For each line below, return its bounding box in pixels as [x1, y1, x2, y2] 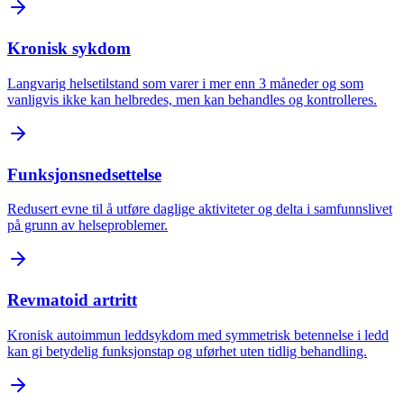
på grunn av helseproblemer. [7, 217, 168, 234]
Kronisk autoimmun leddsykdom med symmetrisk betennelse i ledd [7, 326, 389, 343]
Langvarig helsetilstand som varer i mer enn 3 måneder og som [7, 75, 363, 91]
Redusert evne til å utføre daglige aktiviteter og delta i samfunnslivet [7, 201, 392, 217]
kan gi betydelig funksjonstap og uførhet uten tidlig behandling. [7, 343, 367, 359]
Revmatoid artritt [7, 290, 137, 310]
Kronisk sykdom [7, 39, 131, 59]
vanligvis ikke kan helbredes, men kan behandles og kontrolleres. [7, 91, 377, 107]
